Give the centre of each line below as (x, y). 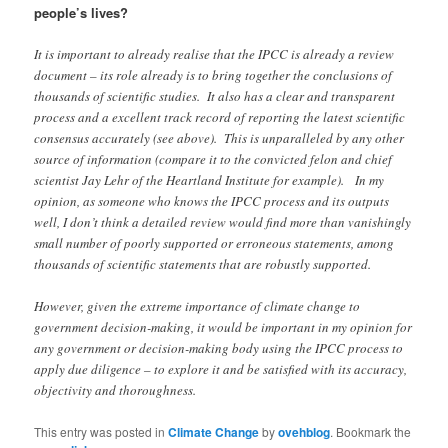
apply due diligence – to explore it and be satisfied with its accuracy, (221, 369)
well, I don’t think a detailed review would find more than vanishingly (223, 222)
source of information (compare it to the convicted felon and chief (213, 159)
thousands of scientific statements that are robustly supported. (203, 264)
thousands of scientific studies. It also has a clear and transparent (215, 96)
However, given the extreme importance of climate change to (197, 306)
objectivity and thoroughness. (115, 390)
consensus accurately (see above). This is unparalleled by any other (219, 138)
